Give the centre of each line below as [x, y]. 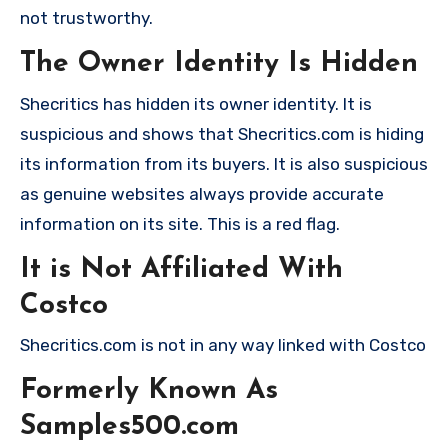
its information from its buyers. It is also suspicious [224, 163]
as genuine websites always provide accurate [202, 193]
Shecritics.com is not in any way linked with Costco [223, 345]
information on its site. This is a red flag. [180, 223]
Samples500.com [129, 427]
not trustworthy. [86, 18]
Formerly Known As [149, 391]
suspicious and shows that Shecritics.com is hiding [222, 133]
